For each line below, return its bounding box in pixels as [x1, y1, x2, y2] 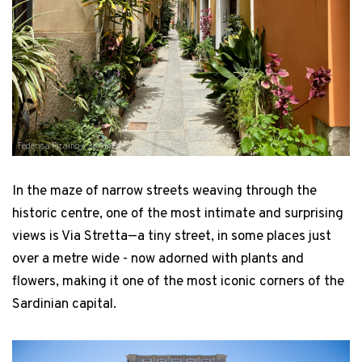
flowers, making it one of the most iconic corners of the [12, 273, 344, 292]
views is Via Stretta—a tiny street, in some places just [12, 228, 331, 246]
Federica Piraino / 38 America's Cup [18, 141, 154, 153]
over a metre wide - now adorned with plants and [12, 250, 304, 269]
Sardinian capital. [12, 296, 120, 314]
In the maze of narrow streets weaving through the [12, 183, 317, 201]
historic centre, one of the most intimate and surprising [12, 205, 343, 224]
